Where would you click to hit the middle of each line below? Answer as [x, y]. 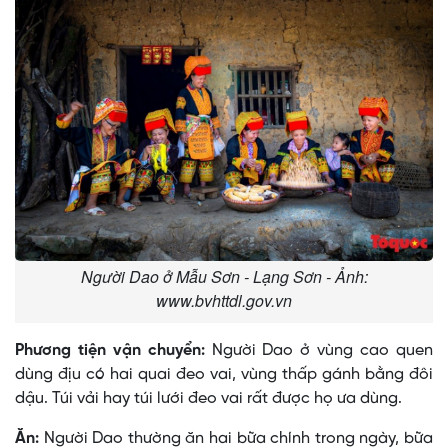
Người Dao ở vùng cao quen [319, 351]
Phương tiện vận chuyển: [110, 351]
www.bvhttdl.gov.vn [224, 301]
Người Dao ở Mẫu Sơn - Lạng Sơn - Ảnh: [224, 277]
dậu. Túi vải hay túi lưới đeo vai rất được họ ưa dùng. [208, 399]
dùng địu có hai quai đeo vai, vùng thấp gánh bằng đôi [224, 375]
